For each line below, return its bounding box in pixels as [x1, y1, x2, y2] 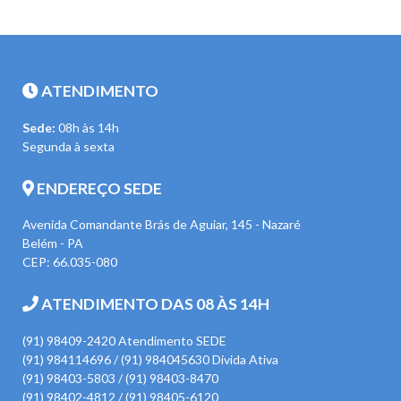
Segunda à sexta [22, 138, 115, 154]
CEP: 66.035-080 [22, 254, 117, 270]
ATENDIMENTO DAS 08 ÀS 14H [38, 294, 269, 314]
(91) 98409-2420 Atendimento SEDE [22, 333, 226, 349]
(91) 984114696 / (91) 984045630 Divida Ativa [22, 352, 278, 368]
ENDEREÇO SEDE [34, 177, 162, 198]
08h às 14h [55, 119, 119, 135]
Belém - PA [22, 235, 83, 252]
